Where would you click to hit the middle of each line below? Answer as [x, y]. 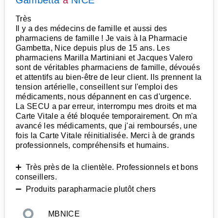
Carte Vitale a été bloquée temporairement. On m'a [107, 116]
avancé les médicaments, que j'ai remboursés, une [107, 126]
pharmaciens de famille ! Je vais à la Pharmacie [102, 38]
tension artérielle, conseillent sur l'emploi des [97, 87]
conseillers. [36, 177]
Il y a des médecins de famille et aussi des [91, 28]
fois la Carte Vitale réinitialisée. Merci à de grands [105, 136]
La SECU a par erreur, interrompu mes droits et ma [106, 106]
